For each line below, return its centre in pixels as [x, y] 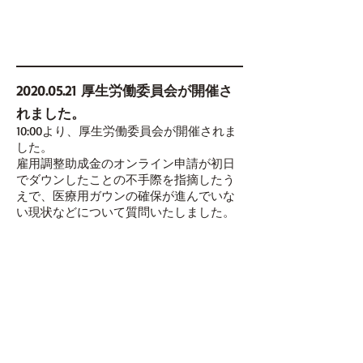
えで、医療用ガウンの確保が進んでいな [126, 196]
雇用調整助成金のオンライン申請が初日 [126, 163]
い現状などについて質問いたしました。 [126, 212]
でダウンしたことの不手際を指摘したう [126, 179]
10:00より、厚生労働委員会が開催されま [126, 131]
